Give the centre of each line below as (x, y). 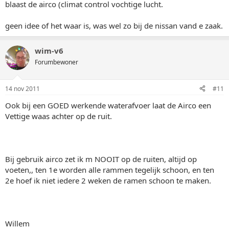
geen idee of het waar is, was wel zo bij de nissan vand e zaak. (114, 26)
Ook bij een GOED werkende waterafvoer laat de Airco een (108, 105)
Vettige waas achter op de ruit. (59, 116)
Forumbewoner (56, 62)
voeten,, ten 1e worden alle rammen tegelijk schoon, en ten (110, 169)
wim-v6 (49, 51)
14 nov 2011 (22, 88)
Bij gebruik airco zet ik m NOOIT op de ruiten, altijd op (101, 159)
